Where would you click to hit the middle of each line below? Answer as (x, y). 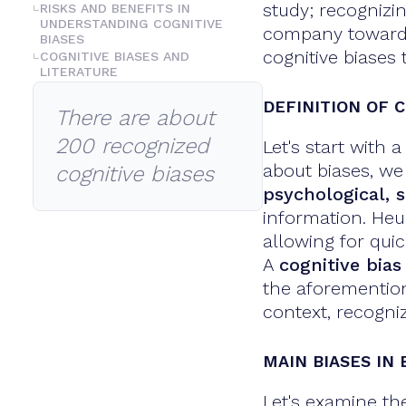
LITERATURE (79, 71)
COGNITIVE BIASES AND (115, 56)
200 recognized (132, 145)
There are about (135, 117)
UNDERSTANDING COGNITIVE (131, 23)
